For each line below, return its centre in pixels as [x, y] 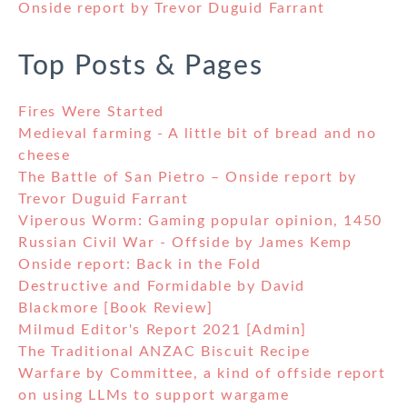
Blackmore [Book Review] [116, 308]
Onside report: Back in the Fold [140, 265]
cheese [45, 156]
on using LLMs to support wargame [154, 396]
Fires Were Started [91, 112]
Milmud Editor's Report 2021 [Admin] [163, 330]
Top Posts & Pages [141, 67]
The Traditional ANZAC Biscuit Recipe [164, 352]
